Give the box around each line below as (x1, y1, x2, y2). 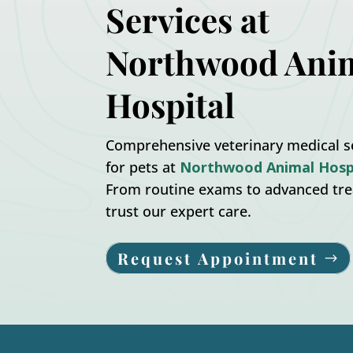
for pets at (106, 157, 180, 176)
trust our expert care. (106, 201, 252, 221)
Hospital (106, 82, 236, 127)
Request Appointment (117, 247, 319, 269)
